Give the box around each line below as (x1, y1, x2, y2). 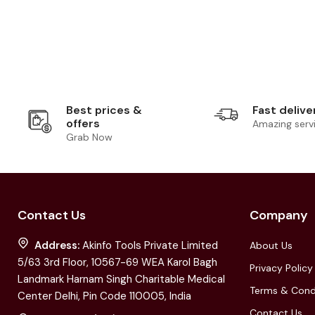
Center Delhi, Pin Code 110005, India (18, 288, 191, 303)
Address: (34, 238, 82, 252)
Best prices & (66, 102, 143, 117)
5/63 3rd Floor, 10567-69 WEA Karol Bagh (18, 255, 217, 269)
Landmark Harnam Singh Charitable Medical (18, 271, 225, 286)
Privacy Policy (249, 261, 313, 274)
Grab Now (66, 130, 113, 143)
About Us (249, 238, 292, 252)
